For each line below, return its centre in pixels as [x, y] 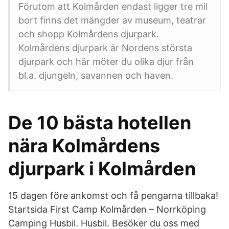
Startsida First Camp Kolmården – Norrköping [107, 209]
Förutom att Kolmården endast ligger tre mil [113, 6]
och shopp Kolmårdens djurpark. [89, 34]
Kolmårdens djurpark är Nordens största [105, 48]
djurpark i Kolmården [102, 169]
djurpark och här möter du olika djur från [106, 62]
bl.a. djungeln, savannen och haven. [96, 75]
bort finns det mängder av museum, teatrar [112, 20]
